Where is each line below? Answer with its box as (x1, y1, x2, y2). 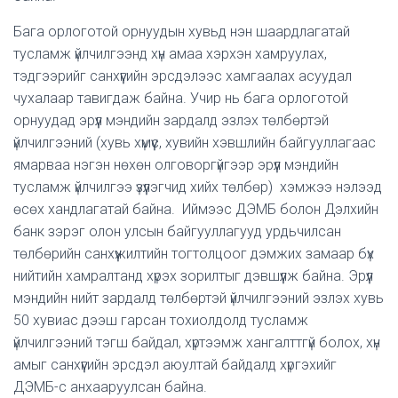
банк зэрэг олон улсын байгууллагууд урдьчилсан (13, 223, 341, 240)
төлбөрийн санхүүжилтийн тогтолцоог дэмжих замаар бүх (13, 245, 374, 262)
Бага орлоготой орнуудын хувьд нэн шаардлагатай (13, 23, 350, 40)
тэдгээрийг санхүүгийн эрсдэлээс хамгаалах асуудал (13, 68, 352, 84)
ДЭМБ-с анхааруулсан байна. (13, 378, 207, 395)
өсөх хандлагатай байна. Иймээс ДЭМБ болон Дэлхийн (13, 201, 378, 218)
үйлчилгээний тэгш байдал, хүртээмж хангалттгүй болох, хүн (13, 334, 380, 351)
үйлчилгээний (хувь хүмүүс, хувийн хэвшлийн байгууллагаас (13, 134, 376, 151)
